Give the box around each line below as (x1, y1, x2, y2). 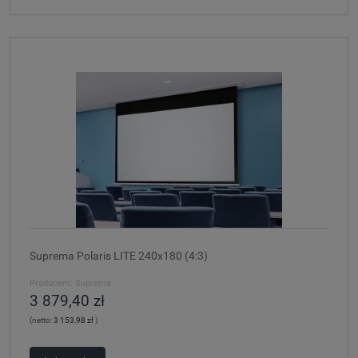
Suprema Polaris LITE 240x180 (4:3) (30, 249, 208, 264)
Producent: (30, 277, 73, 288)
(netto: (30, 315, 54, 324)
